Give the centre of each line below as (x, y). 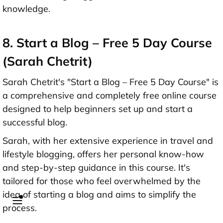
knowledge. (26, 9)
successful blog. (35, 122)
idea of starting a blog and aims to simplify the (99, 195)
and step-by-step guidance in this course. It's (96, 168)
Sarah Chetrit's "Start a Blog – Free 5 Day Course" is (111, 82)
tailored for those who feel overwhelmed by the (102, 181)
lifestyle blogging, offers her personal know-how (103, 154)
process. (20, 208)
